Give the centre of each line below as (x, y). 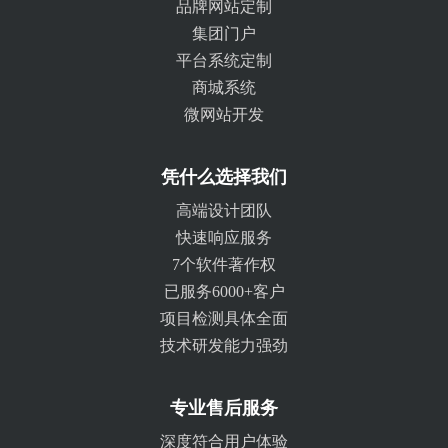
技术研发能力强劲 (224, 345)
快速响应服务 (224, 237)
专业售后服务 (224, 408)
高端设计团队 (224, 210)
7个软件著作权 (224, 264)
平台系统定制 (224, 60)
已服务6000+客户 (224, 291)
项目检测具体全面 (224, 318)
